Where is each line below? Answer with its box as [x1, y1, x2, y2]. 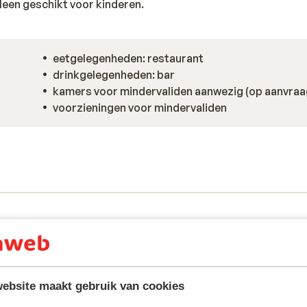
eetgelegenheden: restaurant [53, 51, 204, 65]
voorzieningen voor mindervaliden [53, 101, 227, 114]
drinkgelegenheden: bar [53, 68, 175, 82]
